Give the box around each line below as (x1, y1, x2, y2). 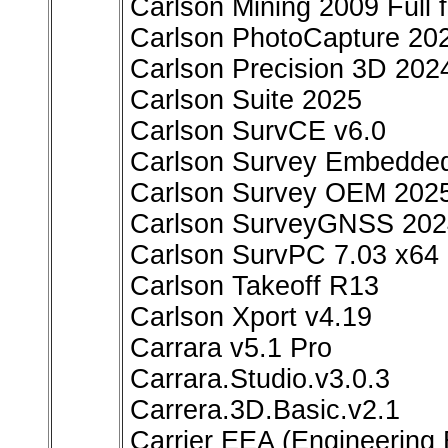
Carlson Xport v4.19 (130, 302, 372, 333)
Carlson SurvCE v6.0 (130, 116, 386, 147)
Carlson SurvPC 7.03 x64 (130, 240, 439, 271)
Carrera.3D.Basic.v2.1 (130, 395, 400, 426)
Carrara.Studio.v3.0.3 (130, 364, 390, 395)
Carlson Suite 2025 (130, 85, 362, 116)
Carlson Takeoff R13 (130, 271, 379, 302)
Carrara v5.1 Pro (130, 333, 332, 364)
